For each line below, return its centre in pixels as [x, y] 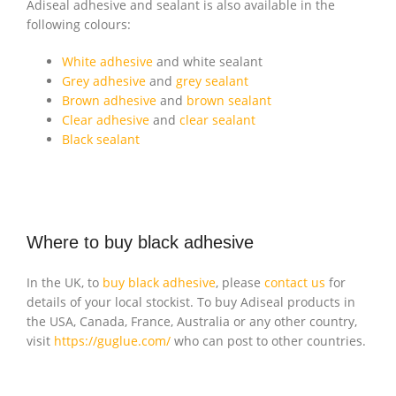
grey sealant [212, 81]
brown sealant [229, 101]
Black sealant [101, 140]
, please [240, 283]
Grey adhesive [104, 81]
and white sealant [208, 62]
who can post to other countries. [268, 341]
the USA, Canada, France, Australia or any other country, [192, 322]
